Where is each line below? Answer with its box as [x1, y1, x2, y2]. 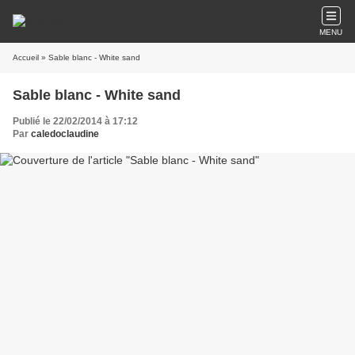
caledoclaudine [31, 128, 99, 139]
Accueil [13, 53, 39, 62]
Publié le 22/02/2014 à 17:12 [13, 116, 138, 127]
